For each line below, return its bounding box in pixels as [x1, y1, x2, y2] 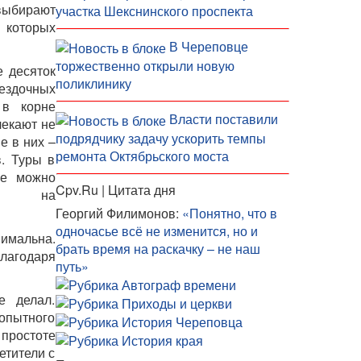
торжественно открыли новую [55, 56, 234, 76]
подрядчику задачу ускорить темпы [55, 129, 266, 148]
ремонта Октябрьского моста [55, 147, 229, 166]
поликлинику [55, 74, 131, 93]
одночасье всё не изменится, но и [55, 222, 258, 241]
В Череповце [168, 37, 248, 56]
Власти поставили [168, 110, 278, 129]
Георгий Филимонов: [55, 204, 182, 223]
